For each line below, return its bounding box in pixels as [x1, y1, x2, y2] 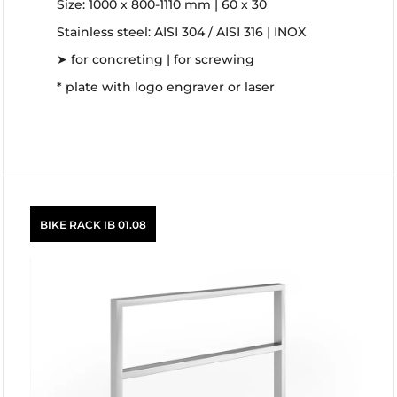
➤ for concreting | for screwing [57, 51, 254, 67]
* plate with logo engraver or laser [57, 79, 275, 95]
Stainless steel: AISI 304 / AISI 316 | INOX [57, 24, 306, 40]
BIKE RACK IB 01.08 [40, 217, 146, 231]
